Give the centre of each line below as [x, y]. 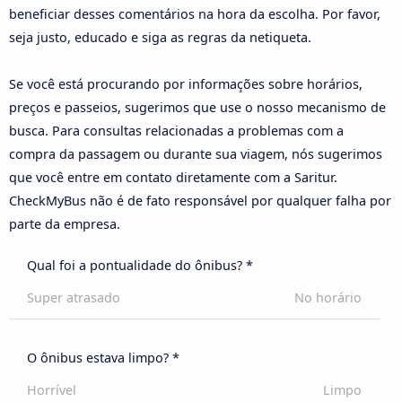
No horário [328, 298]
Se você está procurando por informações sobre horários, [186, 84]
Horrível [52, 390]
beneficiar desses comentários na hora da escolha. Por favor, [195, 14]
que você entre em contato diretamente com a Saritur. [173, 178]
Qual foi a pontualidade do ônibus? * [140, 266]
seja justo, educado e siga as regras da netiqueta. [160, 38]
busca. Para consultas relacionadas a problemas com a [176, 131]
